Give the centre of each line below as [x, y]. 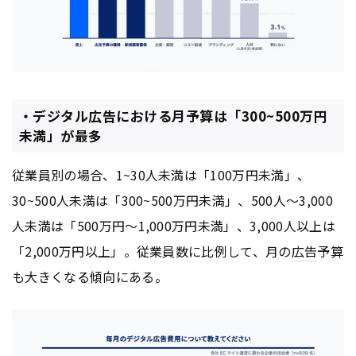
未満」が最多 [60, 136]
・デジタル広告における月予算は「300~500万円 [173, 116]
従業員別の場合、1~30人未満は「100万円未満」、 [161, 174]
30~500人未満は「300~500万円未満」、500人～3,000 [172, 200]
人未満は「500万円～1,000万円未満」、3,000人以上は [174, 225]
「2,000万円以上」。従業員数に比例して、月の [152, 251]
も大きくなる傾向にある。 [90, 276]
